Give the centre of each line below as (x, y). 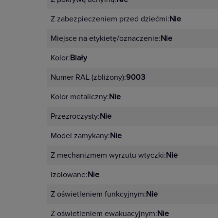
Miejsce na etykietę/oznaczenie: (106, 38)
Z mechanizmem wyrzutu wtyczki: (108, 155)
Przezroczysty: (75, 116)
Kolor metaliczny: (80, 97)
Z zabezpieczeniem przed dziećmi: (110, 19)
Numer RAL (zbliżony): (88, 77)
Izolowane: (69, 175)
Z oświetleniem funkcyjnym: (98, 194)
